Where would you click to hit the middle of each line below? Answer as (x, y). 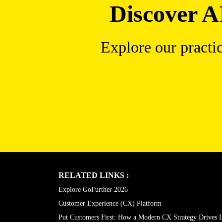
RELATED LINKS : (94, 188)
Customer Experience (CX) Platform (110, 216)
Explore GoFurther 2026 (93, 202)
